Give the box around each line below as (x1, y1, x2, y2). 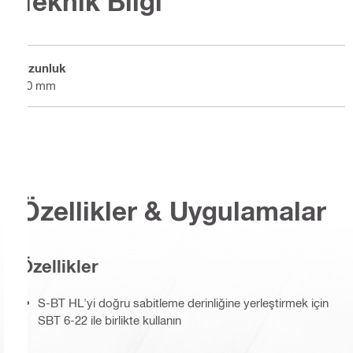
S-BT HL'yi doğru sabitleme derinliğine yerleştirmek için (38, 295, 329, 310)
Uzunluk (20, 60, 66, 75)
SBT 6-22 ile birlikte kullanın (38, 313, 181, 328)
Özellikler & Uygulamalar (20, 195, 326, 227)
